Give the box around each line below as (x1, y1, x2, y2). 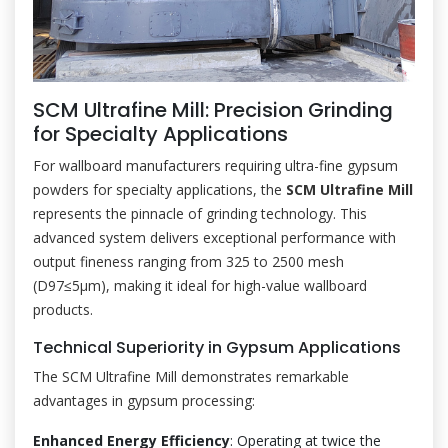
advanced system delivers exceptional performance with (33, 228, 396, 247)
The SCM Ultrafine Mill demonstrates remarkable (33, 367, 349, 386)
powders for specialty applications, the (33, 180, 286, 199)
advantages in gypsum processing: (33, 391, 255, 410)
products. (33, 300, 93, 319)
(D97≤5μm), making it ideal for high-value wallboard (33, 276, 367, 295)
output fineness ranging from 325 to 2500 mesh (33, 252, 344, 271)
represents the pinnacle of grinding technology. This (33, 204, 367, 223)
